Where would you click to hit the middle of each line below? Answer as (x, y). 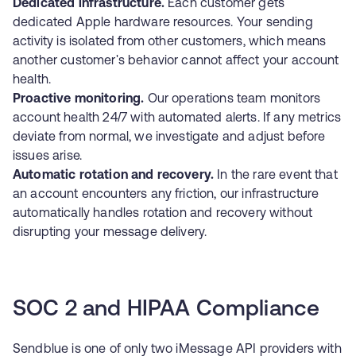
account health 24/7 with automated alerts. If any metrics (177, 117)
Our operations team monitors (232, 98)
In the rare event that (276, 174)
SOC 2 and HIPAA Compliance (166, 310)
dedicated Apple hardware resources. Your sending (163, 21)
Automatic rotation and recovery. (114, 174)
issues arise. (48, 155)
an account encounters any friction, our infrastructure (166, 193)
